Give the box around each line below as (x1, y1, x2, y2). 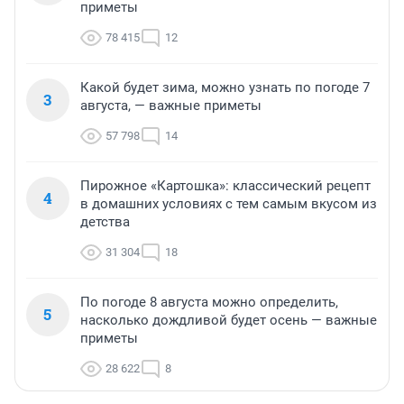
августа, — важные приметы (80, 97, 262, 115)
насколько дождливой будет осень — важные (80, 312, 377, 329)
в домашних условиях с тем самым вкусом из (80, 196, 377, 213)
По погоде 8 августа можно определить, (80, 294, 338, 311)
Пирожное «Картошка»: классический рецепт (80, 178, 371, 195)
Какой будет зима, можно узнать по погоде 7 (80, 79, 370, 96)
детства (80, 214, 130, 231)
